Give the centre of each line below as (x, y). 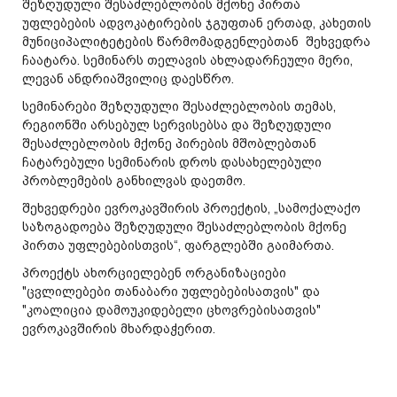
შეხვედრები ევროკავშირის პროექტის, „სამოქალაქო (191, 208)
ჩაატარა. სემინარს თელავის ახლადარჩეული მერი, (187, 60)
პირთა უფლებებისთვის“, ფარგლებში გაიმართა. (178, 245)
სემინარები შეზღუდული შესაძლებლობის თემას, (179, 106)
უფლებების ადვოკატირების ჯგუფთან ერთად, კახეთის (197, 23)
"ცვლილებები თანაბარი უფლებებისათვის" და (171, 292)
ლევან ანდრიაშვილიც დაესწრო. (130, 79)
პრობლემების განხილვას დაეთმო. (136, 181)
